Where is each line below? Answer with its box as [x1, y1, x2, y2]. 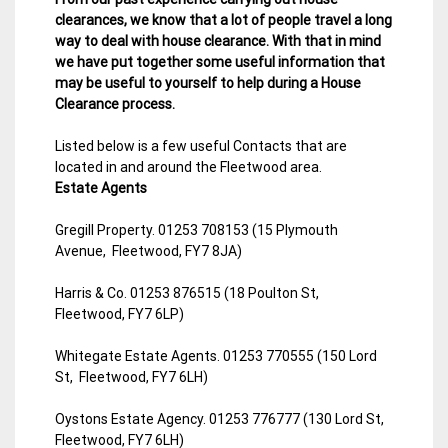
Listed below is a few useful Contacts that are [55, 137, 347, 154]
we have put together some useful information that [55, 53, 385, 70]
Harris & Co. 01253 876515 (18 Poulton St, [55, 284, 322, 301]
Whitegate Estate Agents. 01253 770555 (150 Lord [55, 347, 377, 364]
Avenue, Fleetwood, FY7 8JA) [55, 242, 242, 259]
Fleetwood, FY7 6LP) [55, 305, 184, 322]
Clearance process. [55, 95, 175, 112]
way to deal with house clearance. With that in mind [55, 32, 381, 49]
